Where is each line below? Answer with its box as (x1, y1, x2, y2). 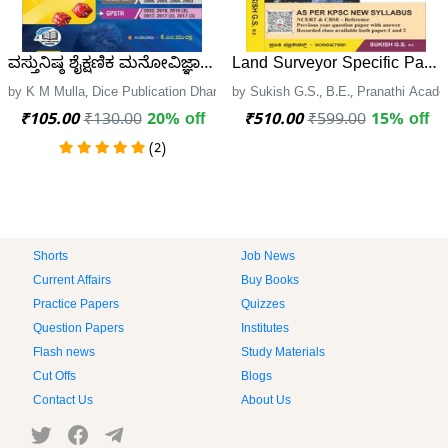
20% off (146, 110, 205, 133)
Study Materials (241, 345, 325, 362)
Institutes (241, 321, 289, 338)
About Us (241, 393, 291, 410)
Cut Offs (33, 369, 76, 386)
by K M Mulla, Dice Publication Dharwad (8, 85, 240, 103)
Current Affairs (33, 273, 111, 290)
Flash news (33, 345, 95, 362)
